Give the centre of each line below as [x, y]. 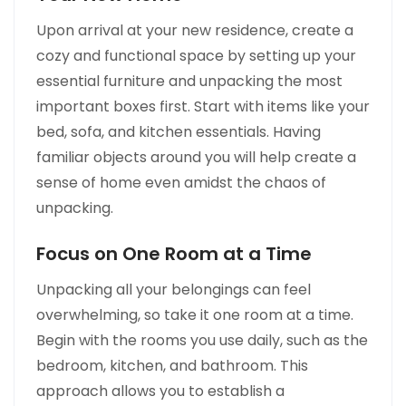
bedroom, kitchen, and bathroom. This [172, 366]
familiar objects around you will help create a [196, 158]
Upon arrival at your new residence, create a [195, 31]
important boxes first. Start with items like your [203, 107]
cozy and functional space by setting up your [196, 56]
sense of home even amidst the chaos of [181, 183]
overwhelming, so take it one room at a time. [195, 315]
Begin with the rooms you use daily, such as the [202, 341]
